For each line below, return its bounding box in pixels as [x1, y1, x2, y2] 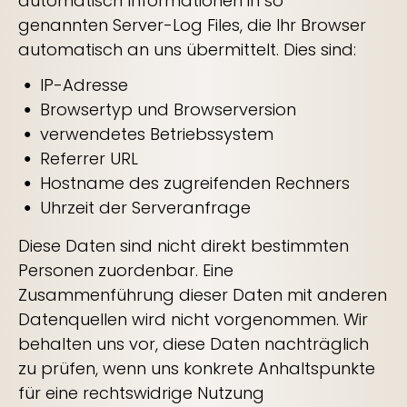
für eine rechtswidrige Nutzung [18, 382, 264, 404]
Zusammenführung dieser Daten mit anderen [18, 283, 387, 306]
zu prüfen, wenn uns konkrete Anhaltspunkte [18, 357, 375, 380]
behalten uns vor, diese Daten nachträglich [18, 333, 369, 355]
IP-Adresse [40, 74, 128, 96]
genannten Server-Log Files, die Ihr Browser [18, 14, 366, 36]
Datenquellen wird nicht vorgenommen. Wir [18, 308, 368, 331]
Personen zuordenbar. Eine [18, 259, 233, 282]
